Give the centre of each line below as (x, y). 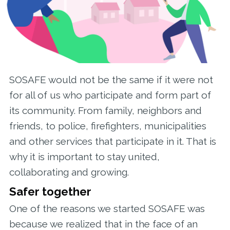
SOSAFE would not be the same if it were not (111, 80)
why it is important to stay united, (84, 157)
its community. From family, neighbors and (105, 111)
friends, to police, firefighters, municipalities (108, 126)
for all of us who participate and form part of (110, 95)
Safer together (50, 192)
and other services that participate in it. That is (112, 141)
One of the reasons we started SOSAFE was (107, 208)
